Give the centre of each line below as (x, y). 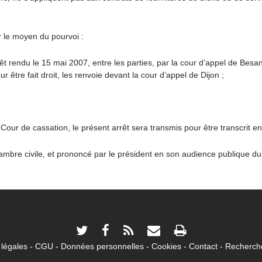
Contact (203, 246)
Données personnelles (102, 246)
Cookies (166, 246)
